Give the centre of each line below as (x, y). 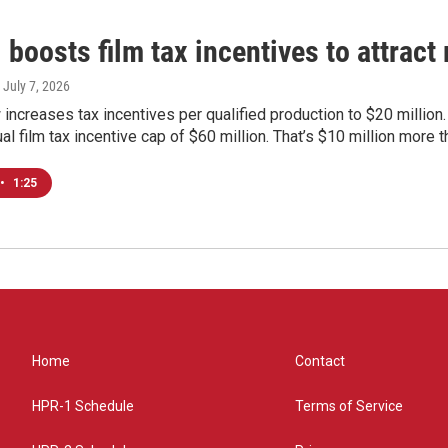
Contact (320, 361)
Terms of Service (349, 406)
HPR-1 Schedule (83, 406)
